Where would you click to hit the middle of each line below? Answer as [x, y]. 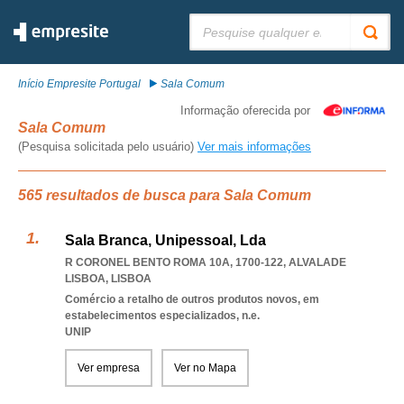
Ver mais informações [254, 147]
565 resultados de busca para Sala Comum [165, 195]
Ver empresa [109, 368]
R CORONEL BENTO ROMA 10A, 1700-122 [174, 262]
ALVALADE [317, 262]
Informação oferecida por [245, 110]
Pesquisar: [216, 20]
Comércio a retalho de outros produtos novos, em [192, 299]
